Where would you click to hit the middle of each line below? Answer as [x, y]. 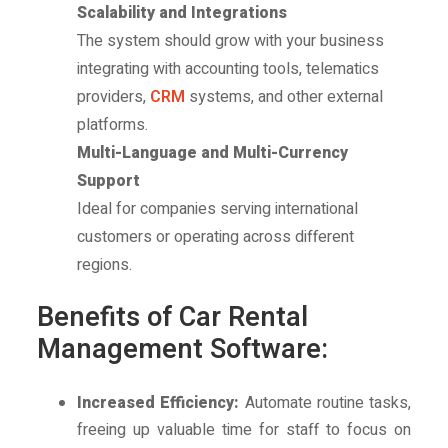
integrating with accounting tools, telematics [228, 69]
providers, [114, 97]
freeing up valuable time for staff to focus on [244, 430]
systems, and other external [284, 97]
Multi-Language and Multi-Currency [213, 153]
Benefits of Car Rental [173, 318]
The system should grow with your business [231, 41]
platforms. [113, 125]
